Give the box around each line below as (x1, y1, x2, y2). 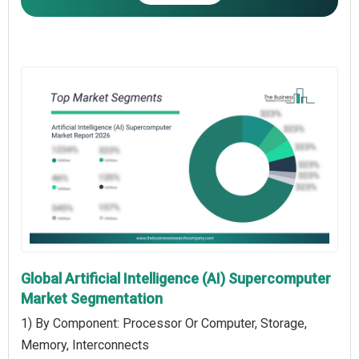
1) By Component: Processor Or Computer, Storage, (21, 315, 307, 331)
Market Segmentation (21, 289, 163, 307)
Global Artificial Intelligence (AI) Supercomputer (21, 269, 331, 287)
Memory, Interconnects (21, 337, 149, 353)
